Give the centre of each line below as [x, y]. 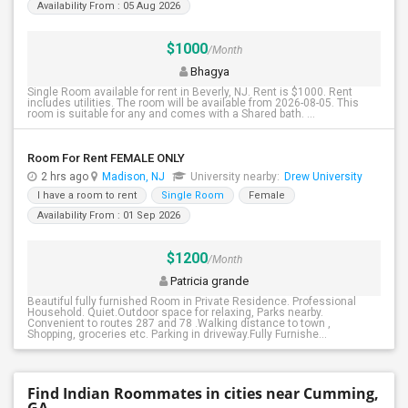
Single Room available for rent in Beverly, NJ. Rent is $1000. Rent [190, 92]
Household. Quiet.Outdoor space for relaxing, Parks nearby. [175, 312]
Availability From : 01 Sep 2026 [109, 215]
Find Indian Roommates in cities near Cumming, [203, 393]
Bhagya [208, 71]
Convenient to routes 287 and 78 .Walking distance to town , [179, 323]
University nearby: [235, 177]
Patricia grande [208, 281]
